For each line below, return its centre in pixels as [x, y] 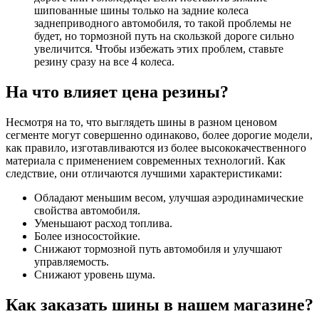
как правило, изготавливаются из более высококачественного [156, 148]
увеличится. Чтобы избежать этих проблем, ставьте [159, 49]
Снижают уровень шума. [95, 275]
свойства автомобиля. [87, 211]
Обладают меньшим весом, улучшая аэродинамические [169, 198]
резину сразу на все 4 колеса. [104, 62]
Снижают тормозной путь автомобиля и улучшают [158, 249]
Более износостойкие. [87, 236]
